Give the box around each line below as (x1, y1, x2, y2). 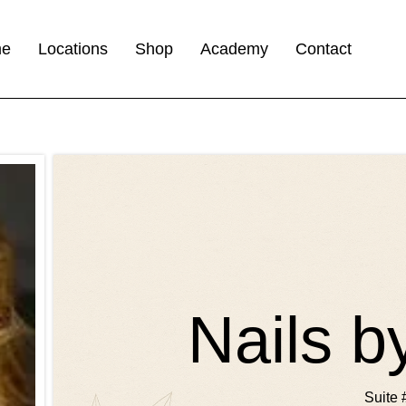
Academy (200, 39, 269, 58)
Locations (38, 39, 109, 58)
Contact (295, 39, 353, 58)
